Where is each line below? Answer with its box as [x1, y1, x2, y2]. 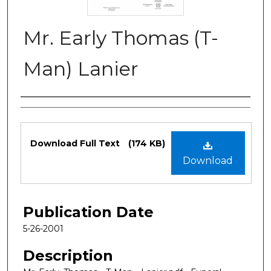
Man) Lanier [23, 56, 139, 80]
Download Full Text [30, 137, 122, 149]
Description [23, 246, 113, 264]
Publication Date [23, 203, 154, 221]
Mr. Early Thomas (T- [23, 25, 218, 50]
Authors [21, 100, 78, 119]
